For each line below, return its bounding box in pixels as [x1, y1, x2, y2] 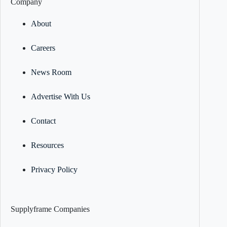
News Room [31, 67, 71, 77]
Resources [31, 140, 64, 149]
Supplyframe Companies [11, 204, 90, 213]
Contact [31, 116, 56, 125]
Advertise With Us [31, 92, 90, 101]
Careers [31, 43, 55, 52]
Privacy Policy [31, 165, 78, 174]
